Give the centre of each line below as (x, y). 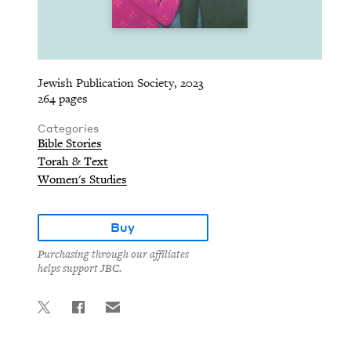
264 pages (63, 99)
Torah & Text (73, 161)
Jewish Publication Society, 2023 (121, 83)
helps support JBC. (80, 269)
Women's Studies (82, 179)
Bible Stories (70, 143)
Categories (68, 128)
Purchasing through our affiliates (113, 255)
